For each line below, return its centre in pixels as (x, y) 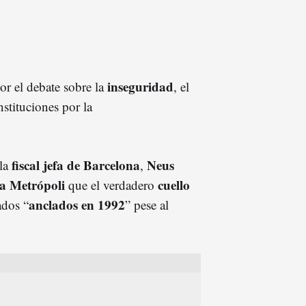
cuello (174, 184)
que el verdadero (111, 184)
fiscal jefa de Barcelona (74, 165)
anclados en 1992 (77, 204)
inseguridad (140, 86)
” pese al (147, 204)
